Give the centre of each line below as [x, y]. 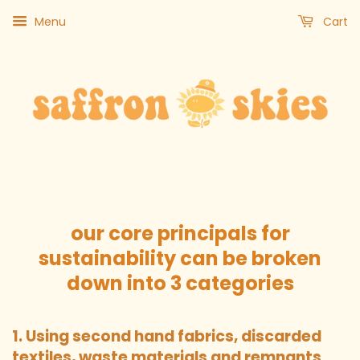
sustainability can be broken [180, 259]
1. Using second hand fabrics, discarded [167, 337]
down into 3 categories [180, 284]
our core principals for [180, 234]
